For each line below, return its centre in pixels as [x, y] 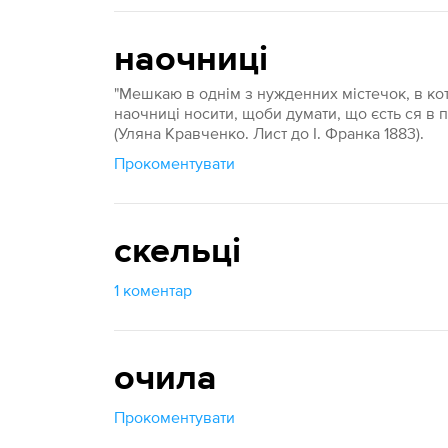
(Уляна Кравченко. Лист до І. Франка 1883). [269, 133]
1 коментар [153, 290]
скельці [178, 252]
